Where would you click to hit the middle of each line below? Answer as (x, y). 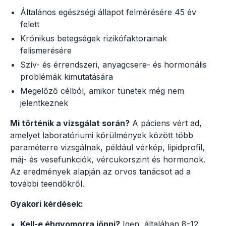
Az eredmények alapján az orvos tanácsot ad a (100, 171)
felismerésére (46, 50)
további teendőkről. (47, 183)
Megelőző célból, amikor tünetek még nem (102, 91)
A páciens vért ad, (166, 123)
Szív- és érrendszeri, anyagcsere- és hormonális (114, 64)
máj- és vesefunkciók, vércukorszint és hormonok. (108, 159)
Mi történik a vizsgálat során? (70, 123)
